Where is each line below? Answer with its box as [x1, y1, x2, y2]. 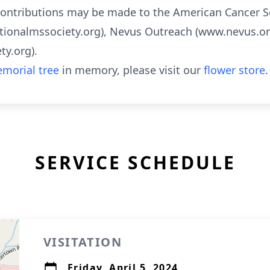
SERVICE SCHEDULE [34, 150, 236, 175]
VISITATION [43, 234, 122, 250]
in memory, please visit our [59, 63, 204, 77]
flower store [204, 63, 265, 77]
